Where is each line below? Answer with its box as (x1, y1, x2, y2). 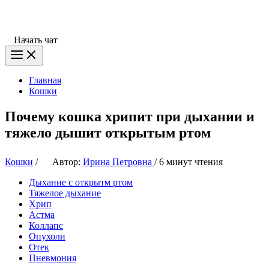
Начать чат (14, 35, 58, 46)
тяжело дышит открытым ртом (5, 124, 211, 141)
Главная (29, 75, 61, 86)
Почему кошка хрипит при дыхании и (5, 108, 255, 124)
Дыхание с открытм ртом (29, 177, 133, 187)
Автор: (52, 156, 80, 167)
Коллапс (29, 220, 63, 231)
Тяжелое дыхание (29, 187, 101, 198)
